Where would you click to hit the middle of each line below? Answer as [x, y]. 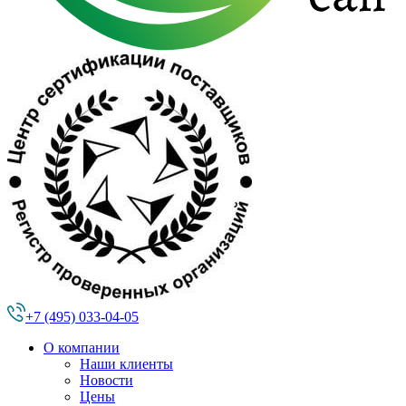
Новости [106, 380]
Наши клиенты [126, 364]
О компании [82, 348]
